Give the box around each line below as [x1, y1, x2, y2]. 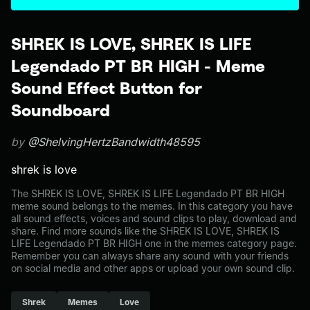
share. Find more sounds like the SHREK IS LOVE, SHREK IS [11, 225, 280, 237]
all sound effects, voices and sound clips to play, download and [11, 212, 297, 224]
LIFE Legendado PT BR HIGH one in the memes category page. [11, 237, 297, 249]
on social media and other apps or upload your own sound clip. [11, 262, 295, 274]
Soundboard [11, 100, 110, 120]
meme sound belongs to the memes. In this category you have [11, 200, 293, 212]
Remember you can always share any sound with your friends [11, 250, 289, 262]
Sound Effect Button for [11, 78, 202, 98]
